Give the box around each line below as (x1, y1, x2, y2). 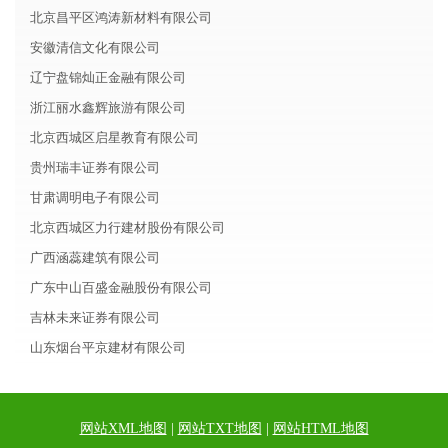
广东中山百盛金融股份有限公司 (30, 280, 212, 295)
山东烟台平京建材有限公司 (30, 340, 186, 355)
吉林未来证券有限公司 (30, 310, 160, 325)
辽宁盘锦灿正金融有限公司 (30, 70, 186, 85)
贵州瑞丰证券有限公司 (30, 160, 160, 175)
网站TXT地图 (177, 421, 262, 436)
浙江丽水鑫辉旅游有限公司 (30, 100, 186, 115)
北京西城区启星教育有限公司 (30, 130, 199, 145)
